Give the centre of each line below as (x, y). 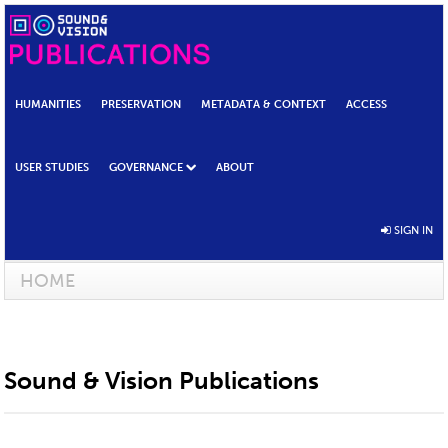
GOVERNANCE (146, 167)
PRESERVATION (141, 104)
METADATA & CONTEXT (263, 104)
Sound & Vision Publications (161, 380)
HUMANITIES (48, 104)
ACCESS (366, 104)
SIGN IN (412, 229)
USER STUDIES (52, 167)
